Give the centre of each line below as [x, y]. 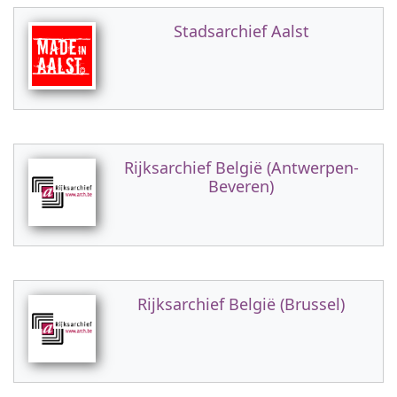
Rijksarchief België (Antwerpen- [241, 167]
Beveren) [241, 186]
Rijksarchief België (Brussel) [241, 304]
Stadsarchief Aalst [241, 31]
